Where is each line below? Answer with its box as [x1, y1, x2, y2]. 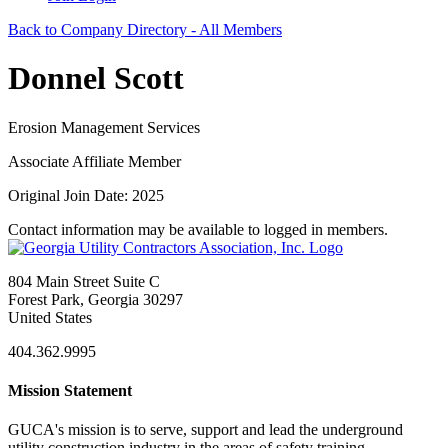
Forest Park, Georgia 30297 [8, 290, 183, 308]
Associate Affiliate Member [8, 152, 181, 170]
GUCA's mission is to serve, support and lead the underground [8, 421, 403, 439]
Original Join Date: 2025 [8, 186, 164, 204]
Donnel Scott [8, 60, 184, 97]
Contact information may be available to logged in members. [8, 220, 388, 238]
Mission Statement [8, 382, 132, 400]
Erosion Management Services [8, 118, 200, 136]
